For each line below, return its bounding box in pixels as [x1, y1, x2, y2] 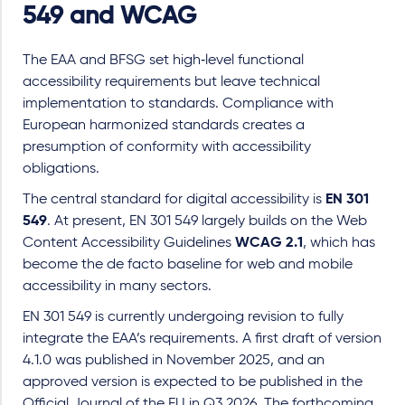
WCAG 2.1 [235, 235, 303, 250]
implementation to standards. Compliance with [23, 96, 334, 111]
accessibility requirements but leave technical [23, 74, 320, 89]
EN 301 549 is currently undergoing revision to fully [23, 309, 344, 325]
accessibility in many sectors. [23, 278, 212, 294]
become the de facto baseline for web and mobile [23, 257, 353, 272]
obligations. [23, 161, 99, 176]
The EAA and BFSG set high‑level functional [23, 52, 304, 68]
